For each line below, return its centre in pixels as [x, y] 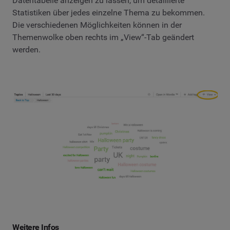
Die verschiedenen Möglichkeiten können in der [97, 25]
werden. [26, 49]
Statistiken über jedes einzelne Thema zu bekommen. [109, 12]
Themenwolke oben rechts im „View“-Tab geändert [103, 37]
